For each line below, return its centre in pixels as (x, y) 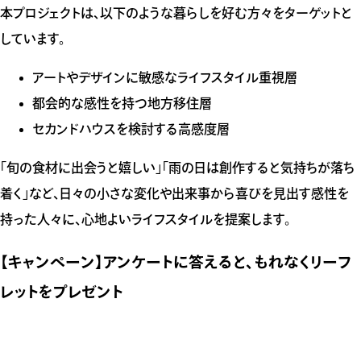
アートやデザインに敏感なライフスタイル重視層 (165, 78)
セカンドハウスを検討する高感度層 (131, 129)
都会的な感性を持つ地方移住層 (122, 104)
